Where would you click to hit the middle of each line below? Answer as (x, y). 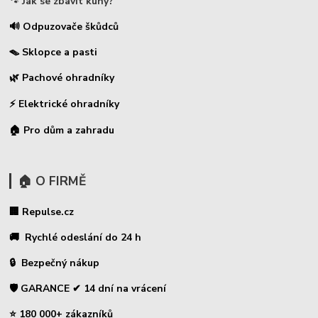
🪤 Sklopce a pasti (54, 53)
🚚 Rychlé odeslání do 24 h (76, 238)
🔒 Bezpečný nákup (56, 263)
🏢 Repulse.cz (43, 212)
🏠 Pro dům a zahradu (62, 131)
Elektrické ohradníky (69, 104)
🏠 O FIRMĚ (51, 181)
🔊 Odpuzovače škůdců (64, 27)
